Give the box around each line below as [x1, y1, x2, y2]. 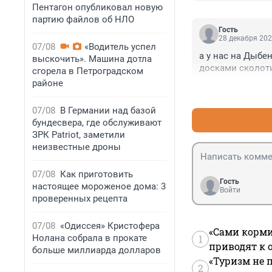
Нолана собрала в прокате [32, 233, 147, 243]
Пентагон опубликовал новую [32, 2, 163, 13]
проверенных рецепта [32, 193, 127, 204]
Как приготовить [60, 169, 133, 180]
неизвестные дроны [32, 141, 121, 152]
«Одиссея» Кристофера [60, 220, 160, 231]
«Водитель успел [84, 41, 156, 52]
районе [32, 78, 63, 89]
